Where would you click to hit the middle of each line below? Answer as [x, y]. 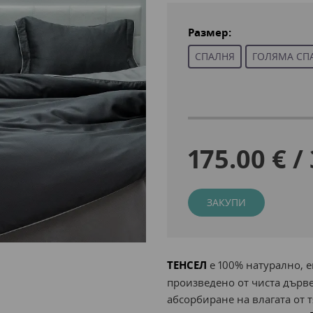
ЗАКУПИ [226, 203]
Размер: [209, 33]
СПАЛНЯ [214, 57]
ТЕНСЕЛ [187, 265]
